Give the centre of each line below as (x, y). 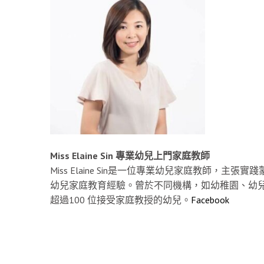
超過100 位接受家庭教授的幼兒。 (120, 199)
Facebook (210, 199)
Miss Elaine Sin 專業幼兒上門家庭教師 (130, 155)
